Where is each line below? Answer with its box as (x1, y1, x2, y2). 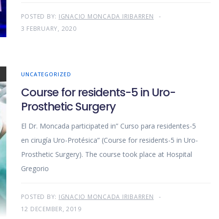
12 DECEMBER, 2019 (21, 205, 82, 214)
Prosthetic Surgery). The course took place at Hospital (21, 150, 192, 159)
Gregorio (21, 164, 49, 174)
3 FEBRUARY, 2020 (21, 24, 77, 33)
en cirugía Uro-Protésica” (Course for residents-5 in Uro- (21, 135, 198, 145)
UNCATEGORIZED (21, 70, 71, 78)
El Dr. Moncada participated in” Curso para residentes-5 (21, 121, 196, 131)
